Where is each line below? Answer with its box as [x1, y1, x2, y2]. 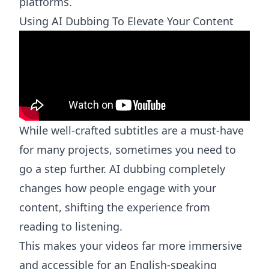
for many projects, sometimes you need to [19, 142, 236, 157]
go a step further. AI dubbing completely [19, 162, 225, 177]
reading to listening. [19, 219, 122, 234]
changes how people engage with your [19, 181, 216, 196]
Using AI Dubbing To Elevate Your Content [19, 14, 234, 29]
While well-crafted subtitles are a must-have [19, 123, 244, 138]
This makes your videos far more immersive [19, 238, 242, 253]
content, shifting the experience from [19, 200, 210, 215]
